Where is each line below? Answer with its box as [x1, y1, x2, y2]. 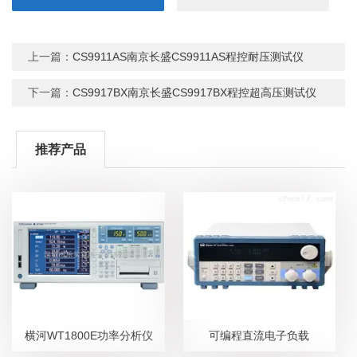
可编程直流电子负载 [209, 328, 310, 342]
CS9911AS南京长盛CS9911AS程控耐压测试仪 [73, 49, 304, 63]
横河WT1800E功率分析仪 [24, 328, 153, 342]
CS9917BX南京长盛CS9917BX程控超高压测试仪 [73, 85, 317, 99]
